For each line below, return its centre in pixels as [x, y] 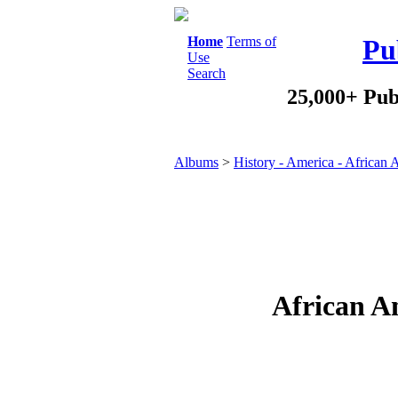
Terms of [251, 41]
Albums [196, 162]
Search [207, 73]
